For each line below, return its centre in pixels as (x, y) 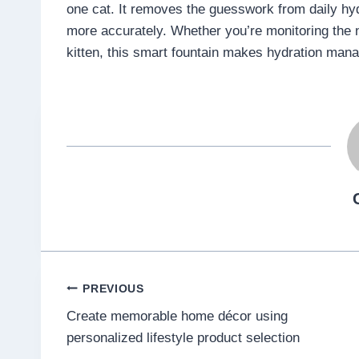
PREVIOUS (113, 288)
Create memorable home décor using (177, 317)
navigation (118, 326)
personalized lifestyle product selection (183, 338)
